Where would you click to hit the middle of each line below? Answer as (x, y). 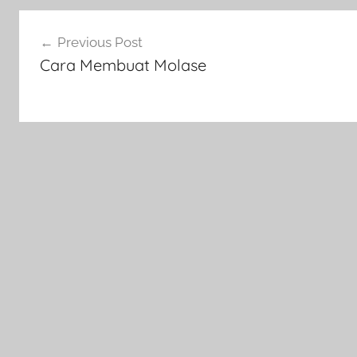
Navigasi (61, 24)
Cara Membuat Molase (123, 65)
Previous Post (100, 42)
